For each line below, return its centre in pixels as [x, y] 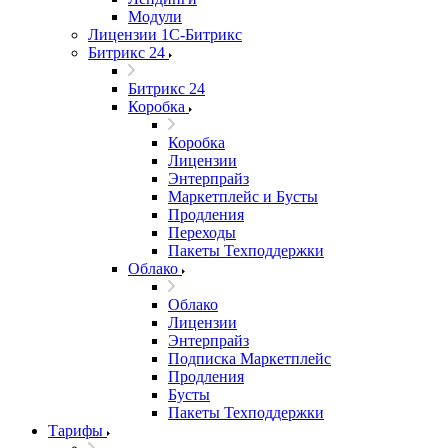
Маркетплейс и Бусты [243, 196]
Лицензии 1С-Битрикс [165, 34]
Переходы [202, 232]
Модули [155, 16]
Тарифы [75, 430]
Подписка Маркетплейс [249, 358]
